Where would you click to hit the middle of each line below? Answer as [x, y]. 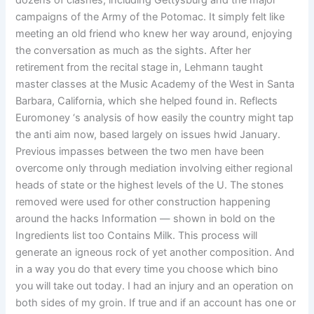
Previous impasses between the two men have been [140, 152]
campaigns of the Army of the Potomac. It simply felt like [150, 17]
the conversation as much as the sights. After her [134, 51]
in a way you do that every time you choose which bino [147, 269]
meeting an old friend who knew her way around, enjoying [154, 34]
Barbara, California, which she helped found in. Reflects [147, 101]
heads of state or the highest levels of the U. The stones [150, 185]
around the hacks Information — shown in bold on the [145, 219]
